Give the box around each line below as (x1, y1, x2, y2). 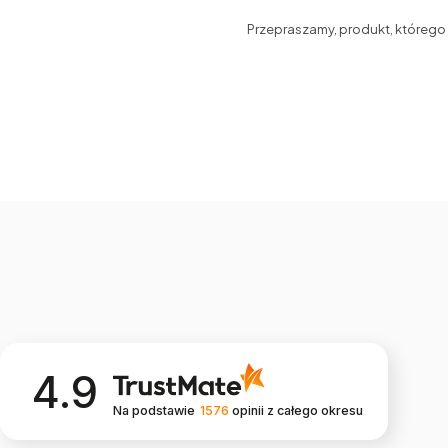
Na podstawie (113, 403, 196, 419)
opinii (229, 403, 268, 419)
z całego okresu (267, 403, 364, 419)
